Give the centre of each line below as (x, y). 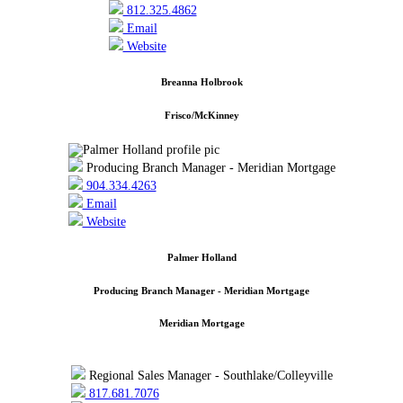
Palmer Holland (201, 257)
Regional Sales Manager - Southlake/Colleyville (209, 376)
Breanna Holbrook (201, 81)
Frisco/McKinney (201, 115)
